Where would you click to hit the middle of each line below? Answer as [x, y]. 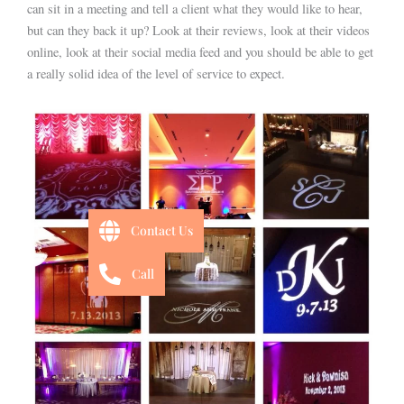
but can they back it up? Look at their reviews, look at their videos [198, 31]
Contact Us [162, 230]
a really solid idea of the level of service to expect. [156, 74]
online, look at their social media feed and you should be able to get [200, 52]
